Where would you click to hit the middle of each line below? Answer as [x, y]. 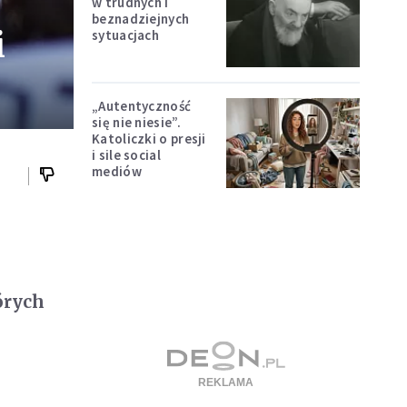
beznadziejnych [141, 18]
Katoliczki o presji [149, 139]
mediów [117, 172]
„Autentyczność [142, 106]
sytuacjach [125, 35]
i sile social [126, 155]
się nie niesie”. [136, 123]
